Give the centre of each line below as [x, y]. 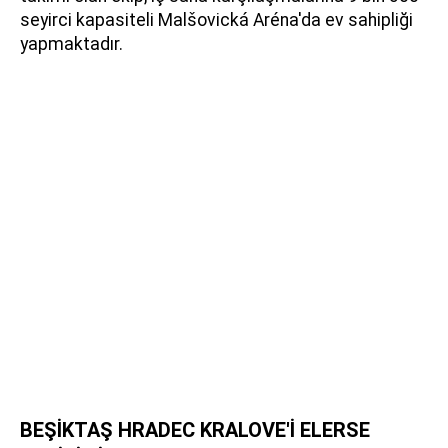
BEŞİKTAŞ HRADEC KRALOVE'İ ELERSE [195, 430]
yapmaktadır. [71, 44]
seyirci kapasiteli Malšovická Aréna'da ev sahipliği [216, 20]
